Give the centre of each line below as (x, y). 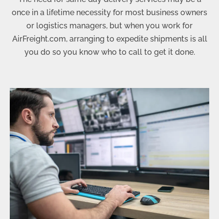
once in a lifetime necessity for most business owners (109, 13)
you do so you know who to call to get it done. (109, 52)
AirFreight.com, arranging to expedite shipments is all (109, 39)
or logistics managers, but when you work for (109, 26)
